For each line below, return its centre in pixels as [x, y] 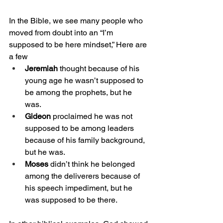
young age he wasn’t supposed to [85, 81]
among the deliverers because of [83, 176]
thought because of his [100, 69]
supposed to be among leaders [80, 128]
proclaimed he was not [93, 116]
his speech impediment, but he [80, 188]
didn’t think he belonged [93, 164]
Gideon [38, 116]
